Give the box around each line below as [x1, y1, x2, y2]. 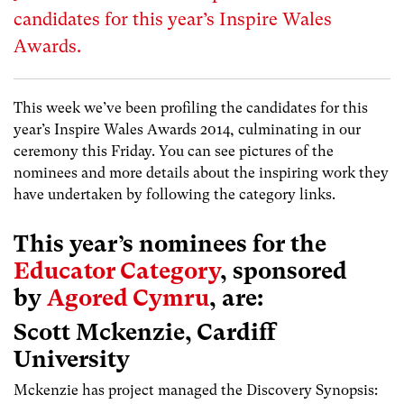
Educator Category [14, 257, 220, 285]
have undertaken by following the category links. [14, 186, 335, 203]
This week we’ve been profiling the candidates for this [14, 99, 368, 116]
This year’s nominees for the [14, 230, 326, 258]
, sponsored [220, 257, 347, 285]
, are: [209, 284, 263, 312]
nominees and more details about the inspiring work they [14, 164, 389, 181]
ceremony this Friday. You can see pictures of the [14, 142, 334, 160]
